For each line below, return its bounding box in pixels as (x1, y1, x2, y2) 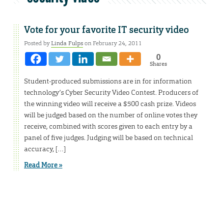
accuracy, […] (24, 144, 66, 154)
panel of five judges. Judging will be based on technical (24, 133, 193, 142)
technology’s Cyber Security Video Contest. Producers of (24, 88, 198, 97)
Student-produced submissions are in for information (24, 77, 192, 86)
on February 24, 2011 (83, 39, 142, 48)
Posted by (24, 39, 51, 48)
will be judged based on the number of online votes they (24, 110, 197, 120)
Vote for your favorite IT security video (24, 24, 189, 36)
